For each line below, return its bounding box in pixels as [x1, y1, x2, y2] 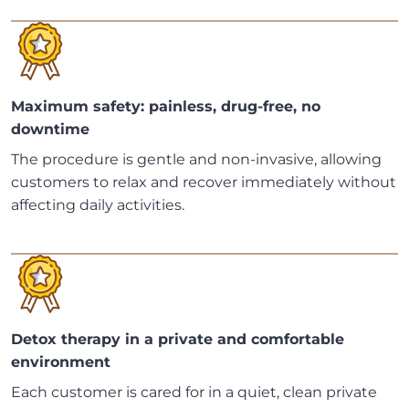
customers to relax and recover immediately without [11, 173, 396, 192]
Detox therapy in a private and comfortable [11, 330, 344, 349]
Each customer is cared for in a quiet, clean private [11, 383, 377, 402]
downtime [11, 121, 89, 139]
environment [11, 353, 110, 372]
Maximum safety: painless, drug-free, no [11, 98, 320, 116]
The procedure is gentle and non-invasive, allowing [11, 151, 382, 169]
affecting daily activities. [11, 196, 184, 215]
